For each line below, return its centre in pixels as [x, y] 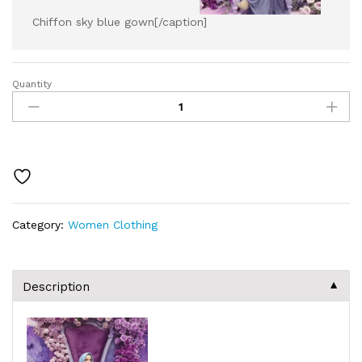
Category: [40, 224]
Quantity [32, 84]
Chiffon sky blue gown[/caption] [120, 21]
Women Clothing [113, 224]
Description [56, 286]
